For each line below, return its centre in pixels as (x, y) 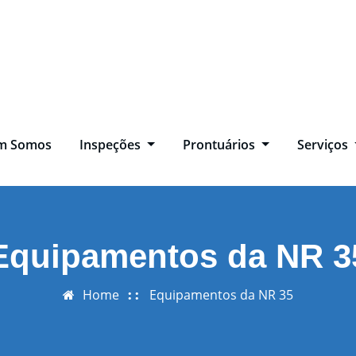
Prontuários (220, 145)
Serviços (324, 145)
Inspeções (112, 145)
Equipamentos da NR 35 (221, 294)
